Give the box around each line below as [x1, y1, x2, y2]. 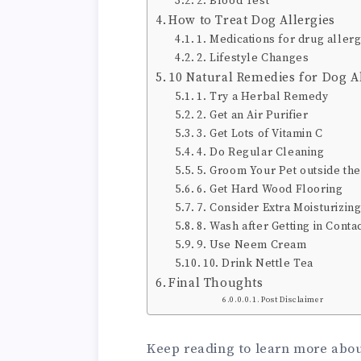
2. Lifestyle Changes [197, 51, 309, 65]
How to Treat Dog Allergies [168, 13, 335, 28]
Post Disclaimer [261, 295, 324, 305]
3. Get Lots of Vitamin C [197, 127, 323, 141]
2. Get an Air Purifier [197, 108, 309, 122]
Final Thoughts [168, 276, 263, 291]
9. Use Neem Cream [197, 238, 307, 252]
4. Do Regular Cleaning [197, 145, 325, 160]
